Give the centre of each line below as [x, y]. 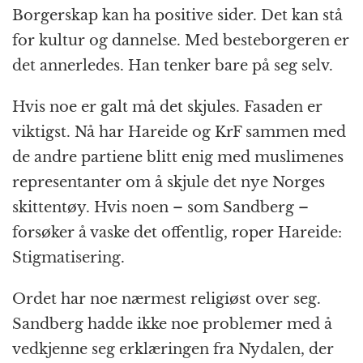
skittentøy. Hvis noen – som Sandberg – [160, 208]
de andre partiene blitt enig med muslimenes [178, 158]
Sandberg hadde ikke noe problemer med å [172, 325]
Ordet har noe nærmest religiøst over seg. [167, 299]
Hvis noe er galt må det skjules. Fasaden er [167, 107]
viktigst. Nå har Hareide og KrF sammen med [179, 132]
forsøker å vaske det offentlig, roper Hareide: [177, 233]
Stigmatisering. [68, 258]
